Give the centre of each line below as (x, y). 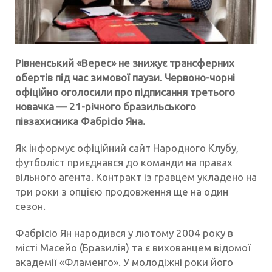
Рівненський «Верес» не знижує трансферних (125, 63)
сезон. (30, 206)
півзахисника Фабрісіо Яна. (80, 121)
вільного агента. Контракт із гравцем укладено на (136, 177)
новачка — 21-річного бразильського (106, 107)
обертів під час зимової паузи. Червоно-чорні (125, 78)
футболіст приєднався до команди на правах (124, 163)
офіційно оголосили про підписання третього (125, 92)
